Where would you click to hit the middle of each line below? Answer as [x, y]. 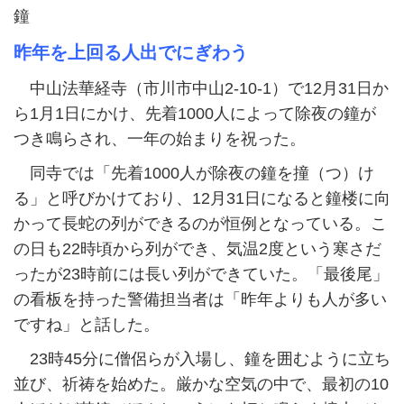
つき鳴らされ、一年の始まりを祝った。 [160, 139]
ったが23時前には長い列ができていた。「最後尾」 [201, 275]
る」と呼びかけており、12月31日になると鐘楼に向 [202, 199]
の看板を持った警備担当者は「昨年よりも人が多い [200, 300]
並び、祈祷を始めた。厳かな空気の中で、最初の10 [201, 385]
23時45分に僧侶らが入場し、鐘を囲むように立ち [202, 359]
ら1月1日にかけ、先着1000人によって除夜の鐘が [195, 114]
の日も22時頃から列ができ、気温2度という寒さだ [197, 249]
